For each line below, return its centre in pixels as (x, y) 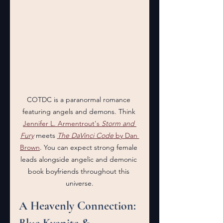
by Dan (126, 135)
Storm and (119, 123)
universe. (80, 183)
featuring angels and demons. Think (80, 111)
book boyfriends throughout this (80, 171)
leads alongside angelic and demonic (80, 159)
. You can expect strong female (90, 147)
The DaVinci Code (85, 135)
